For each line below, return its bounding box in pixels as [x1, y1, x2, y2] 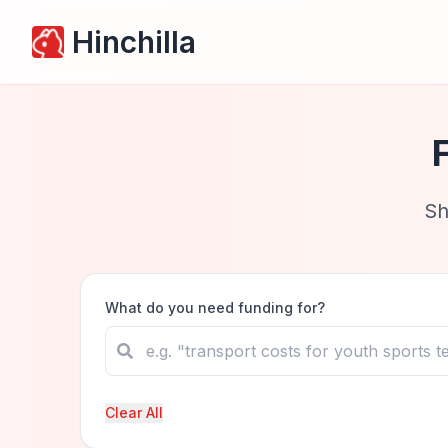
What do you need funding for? [105, 299, 325, 316]
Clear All [105, 404, 163, 421]
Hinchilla [72, 24, 196, 60]
